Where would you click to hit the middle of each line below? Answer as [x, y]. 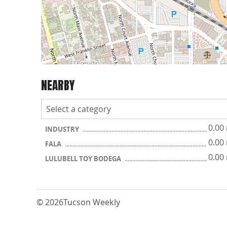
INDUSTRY [63, 129]
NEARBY [58, 85]
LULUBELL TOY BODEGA [84, 159]
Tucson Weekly [92, 202]
